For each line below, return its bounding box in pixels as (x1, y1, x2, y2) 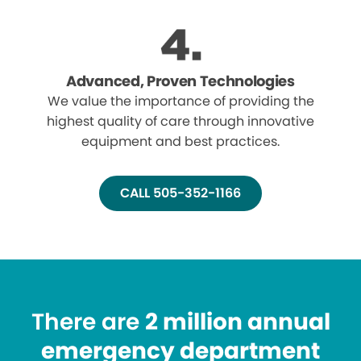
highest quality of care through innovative (47, 112, 314, 131)
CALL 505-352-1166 (120, 184, 241, 203)
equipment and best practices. (81, 132, 280, 151)
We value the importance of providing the (47, 92, 314, 111)
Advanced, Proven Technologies (66, 71, 295, 92)
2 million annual (144, 306, 330, 338)
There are (31, 306, 145, 338)
